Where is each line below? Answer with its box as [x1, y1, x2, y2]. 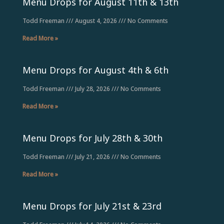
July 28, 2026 [73, 84, 111, 93]
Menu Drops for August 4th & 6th [22, 64, 168, 76]
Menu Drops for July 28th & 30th [22, 132, 162, 144]
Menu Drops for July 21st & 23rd [22, 200, 161, 212]
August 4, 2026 [73, 16, 118, 25]
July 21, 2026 [73, 152, 111, 161]
